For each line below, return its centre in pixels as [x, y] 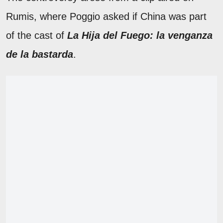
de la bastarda [40, 54]
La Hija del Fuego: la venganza [140, 35]
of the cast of [37, 35]
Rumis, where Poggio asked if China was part [106, 16]
